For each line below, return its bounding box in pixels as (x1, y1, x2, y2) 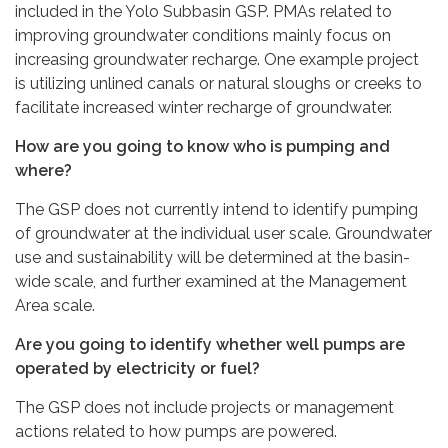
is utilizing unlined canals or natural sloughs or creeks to (15, 73, 422, 93)
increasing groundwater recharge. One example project (15, 49, 419, 69)
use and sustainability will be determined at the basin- (15, 247, 410, 267)
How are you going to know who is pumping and (15, 136, 390, 156)
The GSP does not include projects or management (15, 397, 394, 417)
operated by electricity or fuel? (15, 358, 260, 378)
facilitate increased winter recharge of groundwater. (15, 97, 392, 117)
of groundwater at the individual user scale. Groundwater (15, 223, 432, 243)
